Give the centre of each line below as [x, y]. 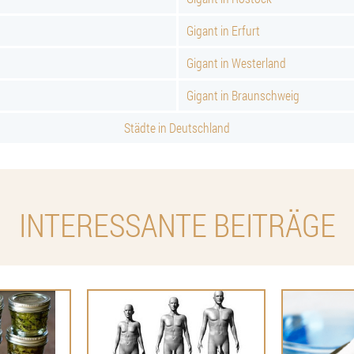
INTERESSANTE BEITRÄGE [177, 225]
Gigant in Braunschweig [243, 95]
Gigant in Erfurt [223, 30]
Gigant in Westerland [236, 63]
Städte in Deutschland [177, 128]
